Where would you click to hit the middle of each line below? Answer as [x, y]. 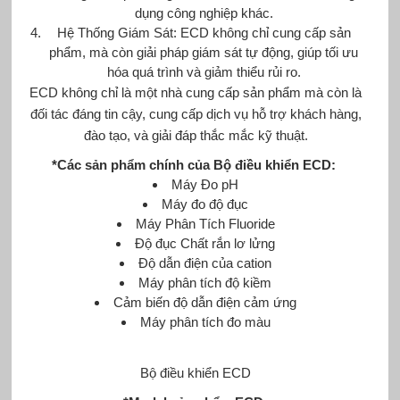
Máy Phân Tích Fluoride [205, 223]
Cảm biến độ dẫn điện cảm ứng [205, 302]
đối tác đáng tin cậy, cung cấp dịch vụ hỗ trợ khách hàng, [196, 113]
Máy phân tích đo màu [205, 321]
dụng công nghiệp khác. [204, 12]
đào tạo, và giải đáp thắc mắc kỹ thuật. [196, 135]
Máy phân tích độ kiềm [205, 282]
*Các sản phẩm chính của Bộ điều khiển [178, 164]
